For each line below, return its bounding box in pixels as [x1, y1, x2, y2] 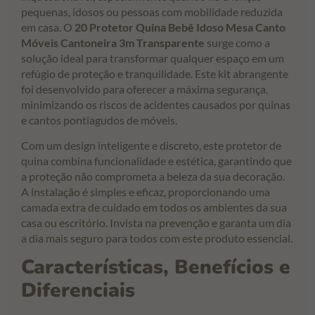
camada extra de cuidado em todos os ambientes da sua [21, 200, 287, 214]
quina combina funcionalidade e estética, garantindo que [21, 154, 292, 168]
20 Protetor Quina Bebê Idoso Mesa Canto [75, 20, 285, 34]
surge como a [205, 35, 270, 49]
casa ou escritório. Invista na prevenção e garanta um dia [21, 216, 291, 230]
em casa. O [21, 20, 75, 34]
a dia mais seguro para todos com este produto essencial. [21, 231, 292, 245]
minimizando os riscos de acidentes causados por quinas [21, 97, 290, 111]
